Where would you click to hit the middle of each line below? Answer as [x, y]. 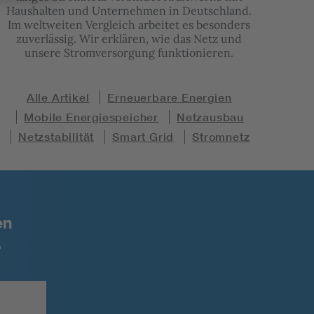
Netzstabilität [56, 137]
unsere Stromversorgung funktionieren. [129, 53]
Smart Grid [143, 137]
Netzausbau [210, 117]
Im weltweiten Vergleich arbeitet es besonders [129, 25]
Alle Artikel [58, 98]
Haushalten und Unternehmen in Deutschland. [129, 11]
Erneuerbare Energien [170, 98]
